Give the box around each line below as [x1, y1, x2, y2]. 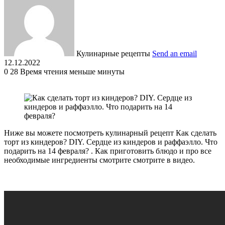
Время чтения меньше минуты [20, 67, 125, 76]
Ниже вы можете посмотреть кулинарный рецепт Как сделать [4, 128, 216, 137]
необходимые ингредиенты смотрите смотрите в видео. [4, 155, 195, 164]
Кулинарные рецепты [76, 49, 150, 58]
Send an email [152, 49, 197, 58]
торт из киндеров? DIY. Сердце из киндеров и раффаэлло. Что [4, 137, 217, 146]
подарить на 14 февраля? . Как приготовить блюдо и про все [4, 146, 211, 155]
